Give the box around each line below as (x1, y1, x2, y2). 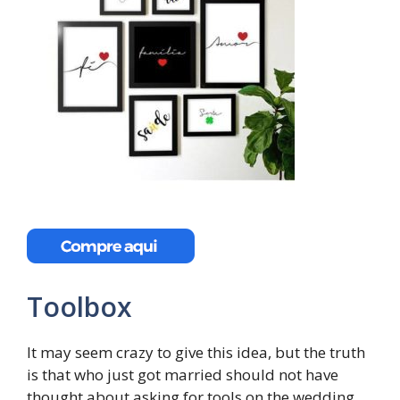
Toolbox (27, 288, 132, 325)
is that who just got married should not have (27, 364, 338, 385)
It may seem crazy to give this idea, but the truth (27, 342, 365, 362)
